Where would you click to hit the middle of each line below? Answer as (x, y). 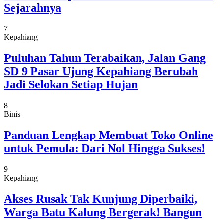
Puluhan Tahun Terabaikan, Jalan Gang (105, 58)
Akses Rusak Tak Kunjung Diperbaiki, (101, 199)
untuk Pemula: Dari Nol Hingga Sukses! (105, 149)
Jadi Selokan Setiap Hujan (71, 85)
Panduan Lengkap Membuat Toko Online (109, 135)
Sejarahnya (33, 8)
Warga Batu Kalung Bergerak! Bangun (103, 212)
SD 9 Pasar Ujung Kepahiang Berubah (101, 71)
